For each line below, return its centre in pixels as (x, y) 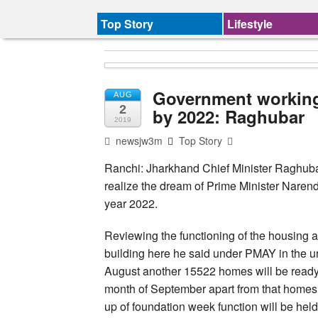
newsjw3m (138, 140)
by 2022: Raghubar (229, 116)
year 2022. (131, 203)
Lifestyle (250, 24)
